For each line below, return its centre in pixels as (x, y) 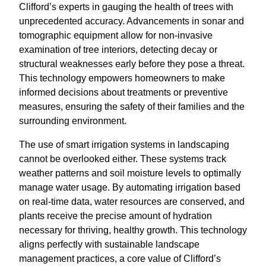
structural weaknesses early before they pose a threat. (132, 64)
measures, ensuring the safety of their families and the (132, 107)
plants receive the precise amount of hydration (115, 216)
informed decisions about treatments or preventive (123, 92)
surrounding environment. (73, 121)
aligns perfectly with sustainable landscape (109, 244)
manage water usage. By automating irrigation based (130, 187)
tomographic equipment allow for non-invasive (116, 35)
